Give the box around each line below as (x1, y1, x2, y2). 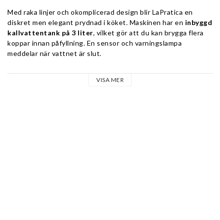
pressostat (27, 131, 63, 139)
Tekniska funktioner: (7, 75, 80, 83)
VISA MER (96, 76, 124, 83)
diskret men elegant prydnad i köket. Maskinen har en (7, 18, 185, 27)
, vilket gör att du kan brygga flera (93, 28, 204, 37)
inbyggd (185, 18, 212, 27)
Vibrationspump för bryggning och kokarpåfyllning (27, 177, 191, 186)
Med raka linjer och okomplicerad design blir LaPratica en (7, 8, 193, 16)
